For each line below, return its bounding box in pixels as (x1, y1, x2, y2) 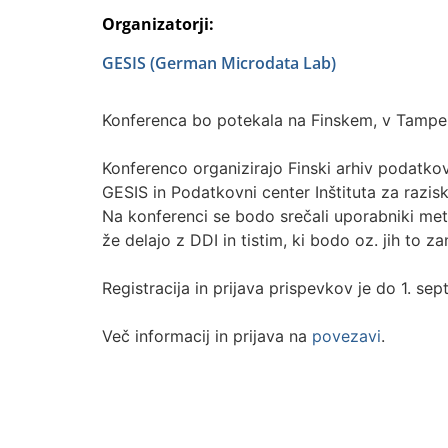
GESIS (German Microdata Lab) (102, 51, 336, 74)
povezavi (312, 325, 381, 346)
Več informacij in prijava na (102, 325, 312, 346)
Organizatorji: (102, 12, 214, 35)
